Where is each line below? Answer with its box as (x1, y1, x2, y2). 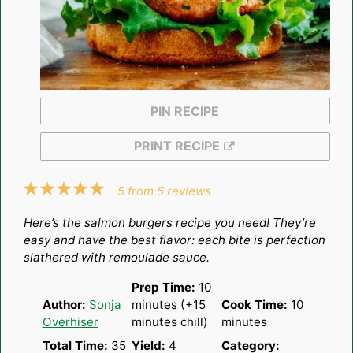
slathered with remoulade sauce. (23, 250, 213, 266)
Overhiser (42, 314, 98, 330)
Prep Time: (132, 280, 195, 295)
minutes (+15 (132, 297, 206, 313)
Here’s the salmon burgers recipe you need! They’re (23, 215, 316, 231)
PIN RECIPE (150, 103, 219, 120)
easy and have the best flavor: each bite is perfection (23, 232, 325, 248)
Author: (42, 297, 86, 313)
